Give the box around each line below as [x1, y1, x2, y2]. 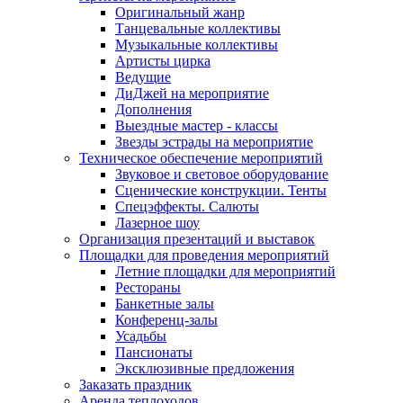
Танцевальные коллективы [115, 21, 281, 37]
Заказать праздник [79, 377, 192, 393]
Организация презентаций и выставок [79, 231, 315, 247]
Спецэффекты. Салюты [115, 199, 259, 215]
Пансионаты [115, 345, 193, 361]
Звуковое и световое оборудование [115, 166, 328, 183]
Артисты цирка [115, 53, 210, 69]
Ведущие [115, 69, 171, 85]
